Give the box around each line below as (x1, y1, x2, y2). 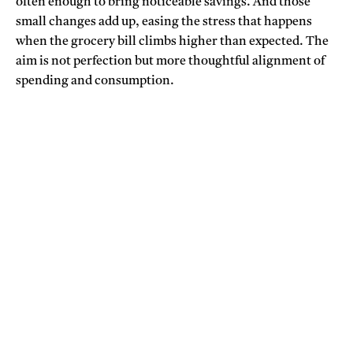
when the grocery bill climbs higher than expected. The (16, 35, 329, 49)
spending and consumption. (16, 75, 174, 88)
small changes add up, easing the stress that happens (16, 16, 312, 29)
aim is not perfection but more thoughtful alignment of (16, 55, 325, 69)
